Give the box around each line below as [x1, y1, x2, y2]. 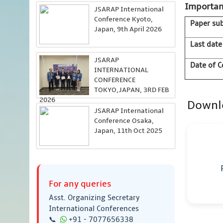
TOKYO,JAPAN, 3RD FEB [94, 86, 169, 94]
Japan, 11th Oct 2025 [94, 126, 162, 135]
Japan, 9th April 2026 [94, 25, 162, 33]
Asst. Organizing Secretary [49, 193, 140, 202]
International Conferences [49, 204, 139, 213]
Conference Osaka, [94, 116, 154, 125]
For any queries [49, 179, 111, 189]
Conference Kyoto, [94, 15, 153, 23]
